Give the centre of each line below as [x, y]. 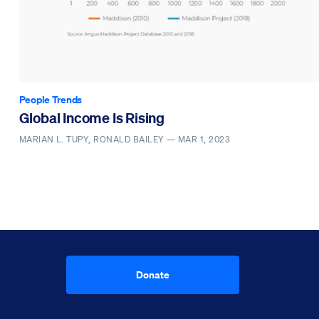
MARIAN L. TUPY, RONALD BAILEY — [98, 140]
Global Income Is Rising [92, 117]
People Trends [50, 99]
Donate [153, 274]
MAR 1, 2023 [204, 140]
